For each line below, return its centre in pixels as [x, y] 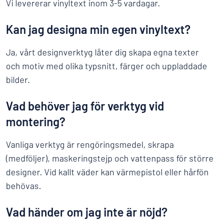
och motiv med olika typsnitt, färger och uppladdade [107, 66]
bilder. [18, 80]
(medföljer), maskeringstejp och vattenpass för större [110, 158]
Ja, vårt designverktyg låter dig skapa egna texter [102, 52]
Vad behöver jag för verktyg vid [85, 106]
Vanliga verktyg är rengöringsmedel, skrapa [90, 144]
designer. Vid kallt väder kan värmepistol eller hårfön [107, 172]
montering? [36, 122]
